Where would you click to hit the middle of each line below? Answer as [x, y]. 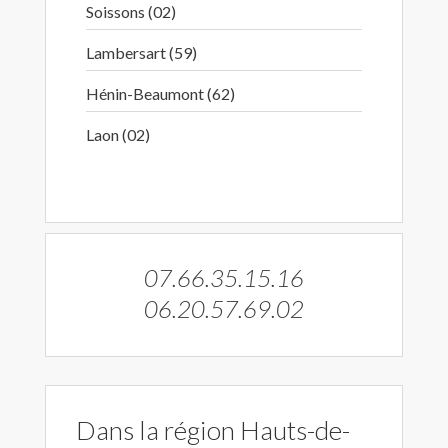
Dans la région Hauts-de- [213, 430]
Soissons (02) [131, 11]
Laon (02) [118, 134]
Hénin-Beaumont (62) [160, 93]
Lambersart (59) [141, 52]
